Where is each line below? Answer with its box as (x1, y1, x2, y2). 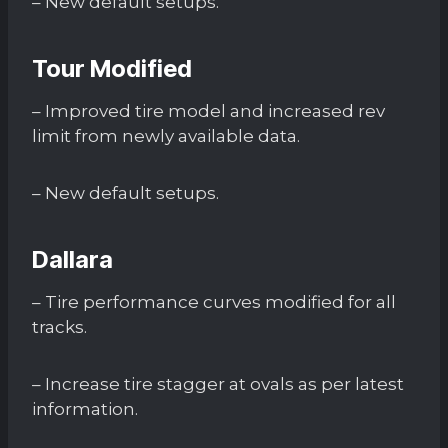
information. (32, 398, 138, 419)
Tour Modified (32, 53, 192, 83)
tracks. (32, 316, 87, 337)
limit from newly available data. (32, 125, 300, 146)
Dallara (32, 244, 113, 274)
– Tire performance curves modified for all (32, 291, 396, 312)
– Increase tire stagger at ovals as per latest (32, 373, 404, 394)
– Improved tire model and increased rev (32, 100, 385, 121)
